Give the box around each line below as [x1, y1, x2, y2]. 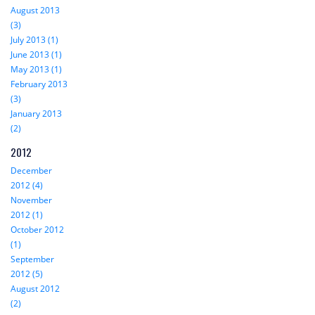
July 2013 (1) [11, 34, 58, 46]
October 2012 [11, 224, 64, 236]
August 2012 [11, 283, 60, 295]
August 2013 [11, 4, 60, 17]
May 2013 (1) [11, 63, 62, 76]
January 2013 [11, 108, 62, 120]
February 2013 [11, 78, 67, 91]
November [11, 194, 52, 207]
